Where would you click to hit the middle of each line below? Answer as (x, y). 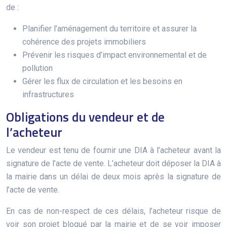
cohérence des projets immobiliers (84, 42)
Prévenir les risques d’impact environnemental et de (115, 55)
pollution (37, 68)
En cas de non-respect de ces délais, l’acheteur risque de (113, 211)
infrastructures (48, 94)
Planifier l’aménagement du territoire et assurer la (109, 28)
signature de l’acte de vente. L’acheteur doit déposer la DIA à (113, 163)
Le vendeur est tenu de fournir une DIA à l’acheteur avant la (113, 150)
